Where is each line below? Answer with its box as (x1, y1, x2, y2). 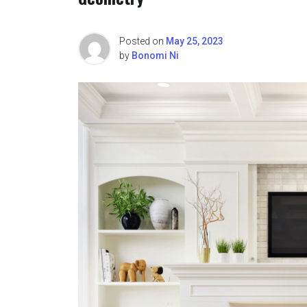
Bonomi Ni (132, 49, 179, 61)
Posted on (119, 35, 166, 47)
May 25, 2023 (166, 35, 223, 47)
